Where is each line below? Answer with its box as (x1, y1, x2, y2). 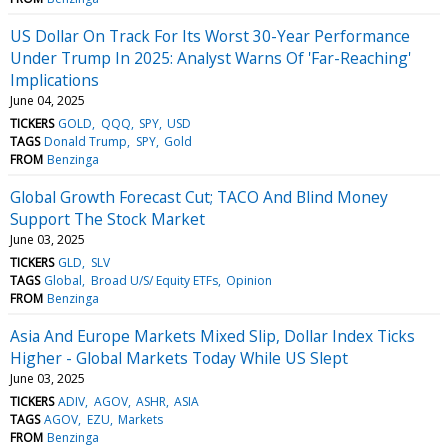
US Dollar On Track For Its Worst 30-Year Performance (10, 24, 410, 47)
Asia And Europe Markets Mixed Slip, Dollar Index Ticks (10, 324, 415, 347)
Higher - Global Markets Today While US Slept (10, 346, 348, 369)
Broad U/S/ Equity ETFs (90, 271, 218, 289)
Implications (10, 68, 99, 91)
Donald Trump (44, 132, 128, 150)
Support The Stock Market (10, 207, 205, 230)
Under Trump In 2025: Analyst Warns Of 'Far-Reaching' (10, 46, 411, 69)
